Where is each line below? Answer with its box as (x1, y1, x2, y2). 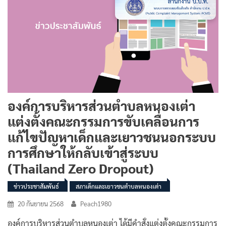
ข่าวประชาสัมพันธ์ (14, 182, 59, 190)
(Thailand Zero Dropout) (8, 159, 154, 177)
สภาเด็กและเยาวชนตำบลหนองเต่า (76, 182, 161, 190)
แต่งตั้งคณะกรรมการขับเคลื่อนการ (8, 112, 199, 130)
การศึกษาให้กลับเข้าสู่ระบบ (8, 143, 158, 161)
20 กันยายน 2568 (18, 199, 64, 208)
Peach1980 (80, 199, 111, 208)
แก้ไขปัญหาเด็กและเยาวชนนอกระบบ (8, 128, 216, 145)
